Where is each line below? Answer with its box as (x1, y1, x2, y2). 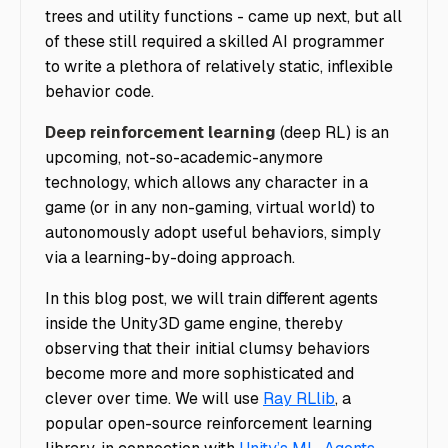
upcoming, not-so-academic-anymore (45, 147, 323, 168)
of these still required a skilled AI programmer (45, 31, 385, 52)
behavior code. (45, 81, 154, 102)
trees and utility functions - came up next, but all (45, 6, 402, 27)
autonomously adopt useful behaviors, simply (45, 222, 381, 243)
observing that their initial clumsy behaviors (45, 338, 370, 359)
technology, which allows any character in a (45, 172, 368, 193)
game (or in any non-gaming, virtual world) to (45, 197, 375, 218)
